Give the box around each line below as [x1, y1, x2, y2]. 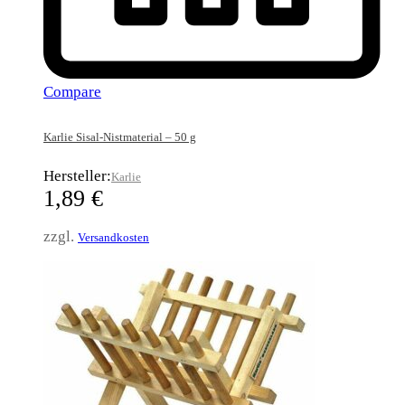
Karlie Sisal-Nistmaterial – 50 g [43, 130, 196, 145]
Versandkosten [78, 230, 149, 244]
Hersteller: [43, 166, 111, 184]
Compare [43, 83, 101, 101]
